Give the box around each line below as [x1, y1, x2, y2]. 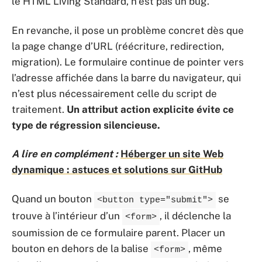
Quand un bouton [12, 192, 94, 205]
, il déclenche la [160, 209, 231, 222]
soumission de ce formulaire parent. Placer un [12, 226, 225, 239]
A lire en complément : [12, 148, 118, 160]
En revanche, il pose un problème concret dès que [12, 24, 244, 36]
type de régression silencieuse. [12, 119, 160, 131]
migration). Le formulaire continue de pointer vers [12, 56, 244, 68]
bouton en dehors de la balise [12, 242, 151, 254]
